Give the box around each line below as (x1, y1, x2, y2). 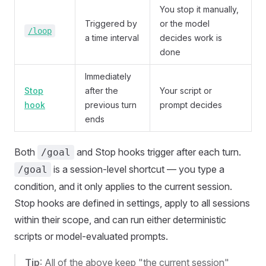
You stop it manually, (160, 4, 239, 14)
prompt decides (160, 100, 222, 110)
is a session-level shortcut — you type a (51, 163, 224, 175)
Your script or (160, 85, 212, 96)
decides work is (160, 33, 222, 43)
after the (85, 85, 118, 96)
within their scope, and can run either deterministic (14, 214, 226, 226)
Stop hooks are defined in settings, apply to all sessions (14, 197, 250, 209)
